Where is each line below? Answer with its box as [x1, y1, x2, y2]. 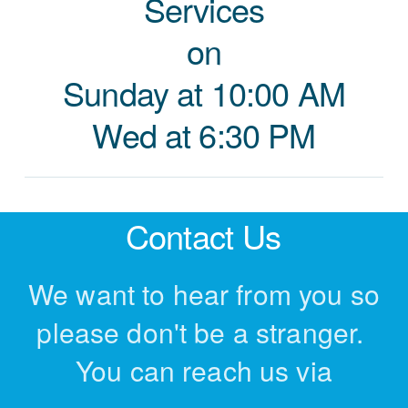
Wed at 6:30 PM [92, 111, 316, 158]
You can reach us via [76, 351, 332, 390]
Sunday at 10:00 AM [63, 69, 345, 116]
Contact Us [125, 211, 281, 259]
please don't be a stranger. [36, 312, 372, 352]
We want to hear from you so [28, 274, 380, 313]
